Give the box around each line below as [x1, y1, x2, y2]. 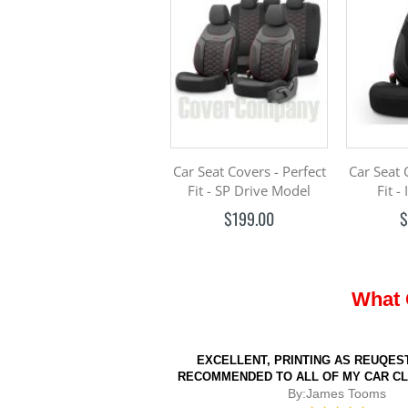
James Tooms [306, 386, 387, 402]
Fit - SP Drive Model [188, 181, 311, 200]
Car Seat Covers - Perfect [172, 162, 326, 181]
